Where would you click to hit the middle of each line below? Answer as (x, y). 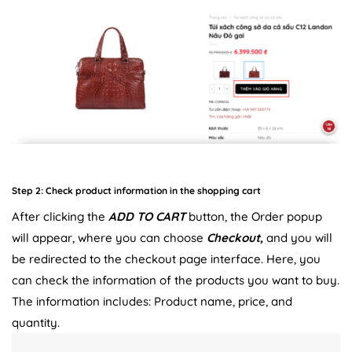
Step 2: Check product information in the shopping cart (136, 190)
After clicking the (60, 217)
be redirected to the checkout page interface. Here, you (166, 259)
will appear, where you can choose (109, 238)
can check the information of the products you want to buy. (176, 280)
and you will (299, 238)
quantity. (36, 323)
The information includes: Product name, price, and (152, 302)
